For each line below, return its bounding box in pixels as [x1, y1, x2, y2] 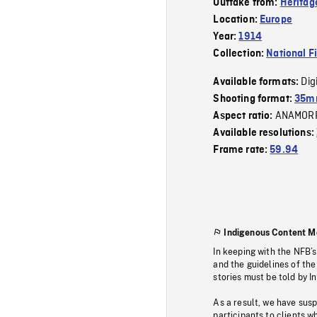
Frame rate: [213, 144, 270, 156]
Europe [260, 13, 292, 25]
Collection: [213, 47, 267, 59]
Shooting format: [213, 93, 295, 105]
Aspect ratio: [213, 110, 275, 122]
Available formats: [213, 76, 301, 88]
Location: [213, 13, 260, 25]
